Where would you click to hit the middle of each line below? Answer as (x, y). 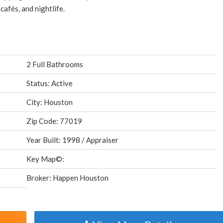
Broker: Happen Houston (68, 178)
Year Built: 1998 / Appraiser (73, 140)
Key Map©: (46, 159)
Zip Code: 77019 (55, 121)
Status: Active (50, 83)
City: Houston (50, 102)
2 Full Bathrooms (55, 64)
